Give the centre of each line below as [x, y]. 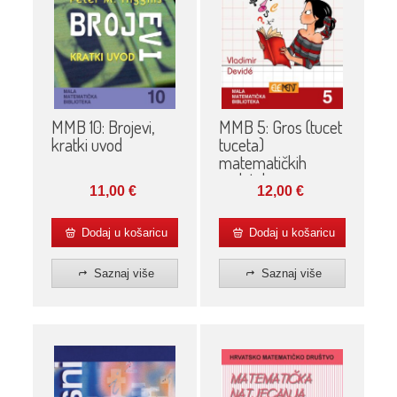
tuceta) [241, 144]
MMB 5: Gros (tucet [280, 126]
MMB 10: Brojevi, [102, 126]
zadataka [248, 179]
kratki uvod [86, 144]
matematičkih [262, 162]
